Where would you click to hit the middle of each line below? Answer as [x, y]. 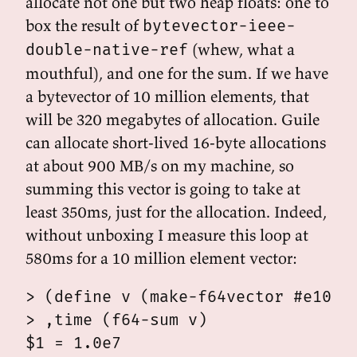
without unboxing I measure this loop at [167, 235]
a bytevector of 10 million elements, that [167, 96]
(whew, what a [241, 49]
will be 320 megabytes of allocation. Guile [173, 119]
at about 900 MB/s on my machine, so [160, 165]
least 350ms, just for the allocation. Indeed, [176, 212]
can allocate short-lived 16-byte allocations [176, 142]
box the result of [84, 25]
